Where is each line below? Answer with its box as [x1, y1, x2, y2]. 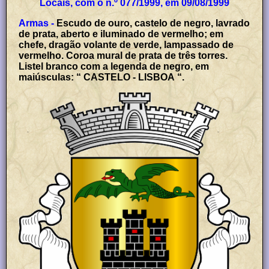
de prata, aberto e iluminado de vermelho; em [19, 28, 224, 39]
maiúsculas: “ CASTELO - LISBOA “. [19, 71, 185, 82]
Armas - [19, 17, 55, 28]
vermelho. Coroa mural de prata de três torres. [19, 50, 228, 61]
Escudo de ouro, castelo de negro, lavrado [56, 17, 250, 28]
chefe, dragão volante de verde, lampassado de [19, 39, 234, 50]
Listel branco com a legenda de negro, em [19, 61, 210, 71]
